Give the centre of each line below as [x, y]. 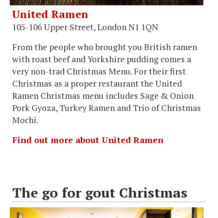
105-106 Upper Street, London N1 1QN [85, 27]
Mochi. [25, 120]
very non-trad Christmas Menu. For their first [99, 71]
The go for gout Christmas [100, 192]
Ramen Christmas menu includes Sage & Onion [103, 95]
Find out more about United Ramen [88, 140]
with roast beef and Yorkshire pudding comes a [102, 59]
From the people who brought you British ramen [105, 47]
